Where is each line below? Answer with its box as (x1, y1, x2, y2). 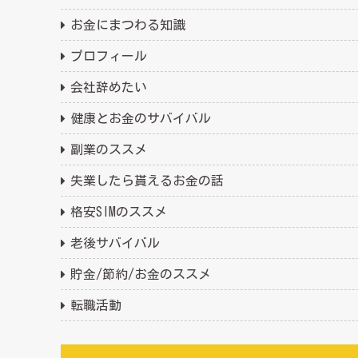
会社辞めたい (70, 81, 147, 94)
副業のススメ (70, 143, 147, 157)
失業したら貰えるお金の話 (70, 174, 224, 188)
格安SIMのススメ (70, 205, 167, 219)
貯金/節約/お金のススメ (70, 268, 211, 281)
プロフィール (70, 50, 147, 63)
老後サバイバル (70, 237, 160, 250)
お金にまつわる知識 (70, 18, 185, 32)
